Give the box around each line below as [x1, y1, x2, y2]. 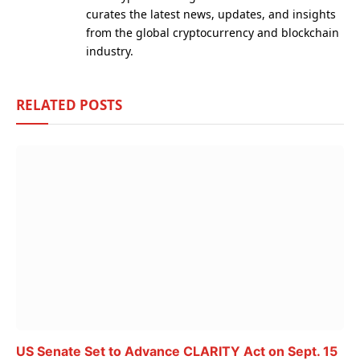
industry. [86, 43, 133, 59]
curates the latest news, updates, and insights [86, 6, 336, 22]
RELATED [16, 96, 80, 115]
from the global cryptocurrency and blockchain [86, 25, 339, 41]
